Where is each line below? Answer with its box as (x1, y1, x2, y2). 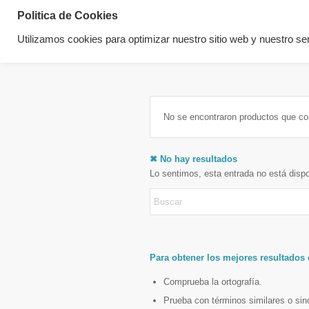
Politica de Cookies (17, 10, 118, 21)
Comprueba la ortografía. (163, 277, 262, 288)
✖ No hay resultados (150, 154, 237, 164)
